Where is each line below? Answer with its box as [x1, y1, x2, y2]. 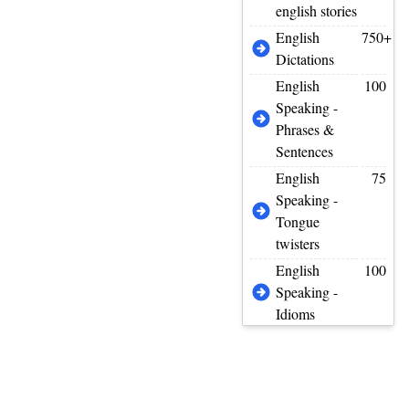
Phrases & [276, 120, 335, 139]
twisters [276, 234, 320, 253]
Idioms [276, 304, 316, 323]
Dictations [276, 49, 335, 68]
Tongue [276, 212, 320, 231]
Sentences [276, 142, 334, 161]
